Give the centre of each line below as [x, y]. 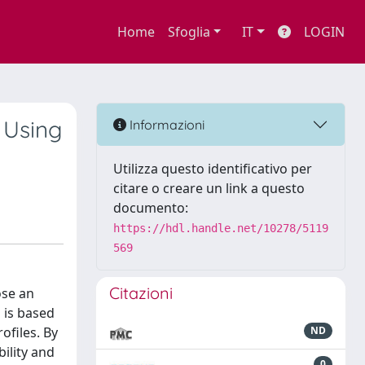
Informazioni [165, 124]
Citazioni [141, 293]
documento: [151, 208]
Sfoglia [189, 32]
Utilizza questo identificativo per [213, 169]
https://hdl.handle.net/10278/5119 [221, 228]
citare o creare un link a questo [209, 188]
